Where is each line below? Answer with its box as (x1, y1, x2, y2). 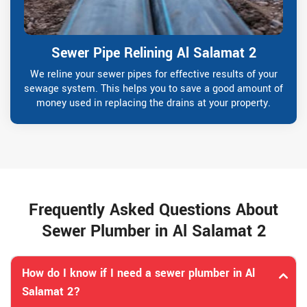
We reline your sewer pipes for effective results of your (29, 67, 278, 82)
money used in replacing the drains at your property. (36, 96, 271, 111)
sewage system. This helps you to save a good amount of (24, 82, 283, 97)
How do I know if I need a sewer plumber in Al (22, 265, 255, 282)
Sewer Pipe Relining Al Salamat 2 (51, 43, 256, 64)
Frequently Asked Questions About (29, 199, 278, 222)
